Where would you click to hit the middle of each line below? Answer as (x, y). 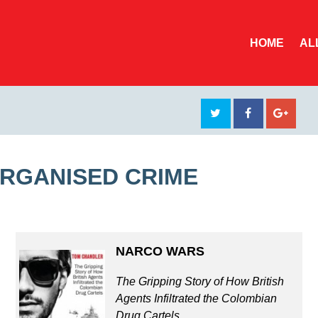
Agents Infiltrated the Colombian (197, 299)
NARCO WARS (160, 251)
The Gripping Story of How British (200, 282)
